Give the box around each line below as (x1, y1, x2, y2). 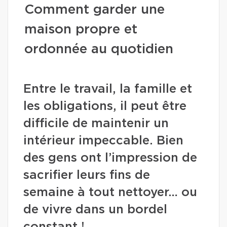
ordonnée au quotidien (24, 43, 173, 56)
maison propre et (24, 23, 137, 36)
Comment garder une (24, 3, 165, 16)
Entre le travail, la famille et (23, 83, 192, 95)
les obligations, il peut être (23, 100, 186, 112)
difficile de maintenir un (23, 118, 169, 130)
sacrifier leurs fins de (23, 169, 150, 181)
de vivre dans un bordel (23, 204, 167, 216)
